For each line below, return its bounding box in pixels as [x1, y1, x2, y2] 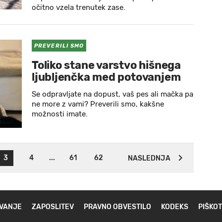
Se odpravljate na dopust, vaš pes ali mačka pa [32, 90, 193, 99]
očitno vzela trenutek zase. [32, 3, 125, 12]
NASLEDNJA [127, 154, 170, 163]
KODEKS [161, 203, 188, 211]
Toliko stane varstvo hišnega [32, 58, 181, 72]
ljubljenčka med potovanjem [32, 70, 181, 84]
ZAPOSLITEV [32, 203, 74, 211]
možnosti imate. [32, 110, 88, 118]
